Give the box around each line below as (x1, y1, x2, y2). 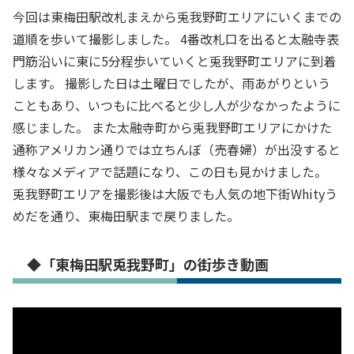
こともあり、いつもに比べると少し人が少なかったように (13, 95, 341, 115)
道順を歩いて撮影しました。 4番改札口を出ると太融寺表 (13, 28, 339, 48)
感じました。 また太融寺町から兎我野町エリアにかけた (13, 117, 332, 137)
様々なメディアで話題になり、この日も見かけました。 (13, 161, 327, 181)
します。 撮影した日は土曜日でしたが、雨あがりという (13, 73, 330, 92)
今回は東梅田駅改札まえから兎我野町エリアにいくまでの (13, 6, 341, 26)
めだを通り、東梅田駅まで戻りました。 (13, 205, 239, 225)
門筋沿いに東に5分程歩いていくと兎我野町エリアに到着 (13, 51, 336, 70)
